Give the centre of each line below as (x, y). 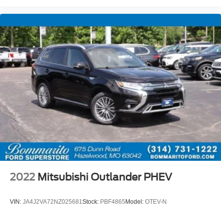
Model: (135, 202)
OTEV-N (156, 202)
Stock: (91, 202)
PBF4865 (113, 202)
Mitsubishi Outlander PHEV (105, 177)
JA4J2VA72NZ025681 (53, 202)
